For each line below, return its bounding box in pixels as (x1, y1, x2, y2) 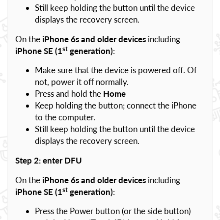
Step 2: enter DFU (15, 155, 82, 165)
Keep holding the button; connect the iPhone (35, 100, 196, 110)
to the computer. (35, 112, 95, 122)
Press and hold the (35, 88, 103, 99)
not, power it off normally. (35, 77, 129, 87)
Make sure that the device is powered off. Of (35, 65, 197, 75)
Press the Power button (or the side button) (35, 206, 191, 216)
